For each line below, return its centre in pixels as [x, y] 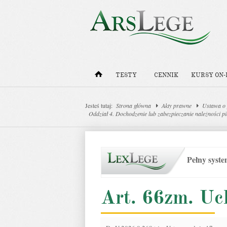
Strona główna [134, 105]
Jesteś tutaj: [99, 105]
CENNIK [166, 75]
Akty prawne [177, 105]
